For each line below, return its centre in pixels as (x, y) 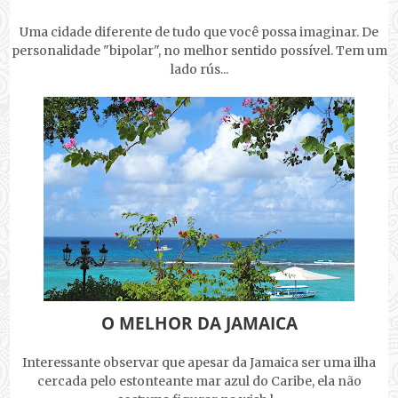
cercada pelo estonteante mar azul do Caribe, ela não (199, 382)
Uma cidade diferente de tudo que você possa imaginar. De (199, 32)
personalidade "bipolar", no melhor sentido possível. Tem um (199, 51)
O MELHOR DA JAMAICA (199, 324)
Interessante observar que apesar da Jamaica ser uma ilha (199, 363)
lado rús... (199, 70)
